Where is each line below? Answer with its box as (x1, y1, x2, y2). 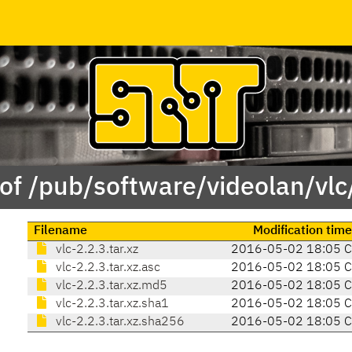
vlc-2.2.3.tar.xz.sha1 (52, 298, 169, 311)
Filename (33, 225, 87, 238)
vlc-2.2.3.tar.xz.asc (52, 262, 160, 275)
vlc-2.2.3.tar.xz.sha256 (52, 316, 185, 329)
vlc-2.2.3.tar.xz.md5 (52, 280, 167, 293)
